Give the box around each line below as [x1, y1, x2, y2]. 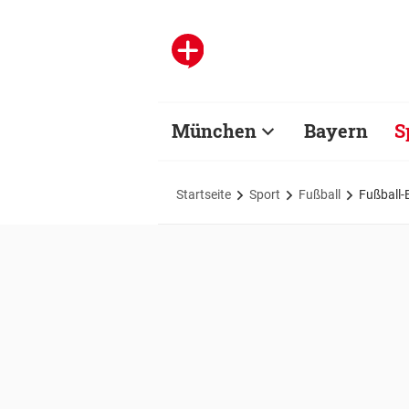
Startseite [176, 186, 231, 202]
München [172, 119, 257, 142]
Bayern [304, 119, 368, 142]
